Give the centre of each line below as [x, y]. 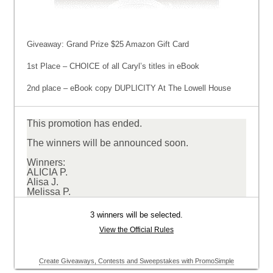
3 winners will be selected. [136, 215]
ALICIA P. [47, 172]
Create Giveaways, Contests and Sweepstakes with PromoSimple [136, 261]
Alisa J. [43, 182]
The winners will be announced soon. [108, 143]
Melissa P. [49, 192]
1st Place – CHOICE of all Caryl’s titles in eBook [113, 66]
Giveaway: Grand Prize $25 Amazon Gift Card [108, 44]
